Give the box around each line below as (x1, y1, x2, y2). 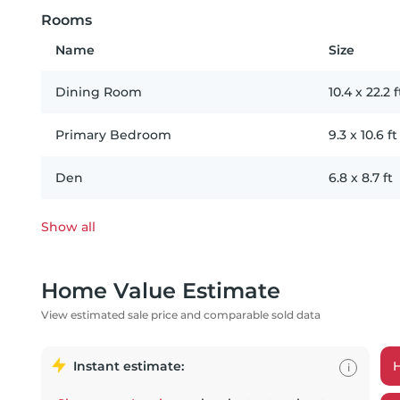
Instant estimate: (73, 358, 184, 374)
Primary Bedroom (55, 127, 171, 143)
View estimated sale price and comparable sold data (41, 308, 321, 321)
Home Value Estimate (41, 278, 280, 304)
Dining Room (55, 84, 142, 100)
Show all (41, 219, 96, 235)
